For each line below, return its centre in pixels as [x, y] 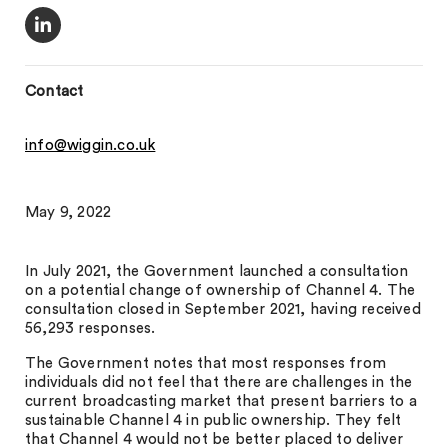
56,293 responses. [90, 328]
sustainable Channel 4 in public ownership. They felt [213, 420]
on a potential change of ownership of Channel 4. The [220, 290]
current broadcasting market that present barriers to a [221, 401]
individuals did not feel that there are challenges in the [219, 382]
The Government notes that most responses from [206, 363]
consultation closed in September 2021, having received [223, 309]
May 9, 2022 [68, 212]
